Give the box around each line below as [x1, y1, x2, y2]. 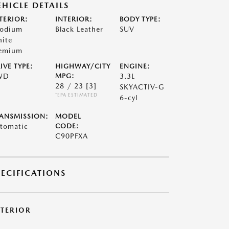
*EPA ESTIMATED [55, 92, 98, 98]
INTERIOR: [55, 15, 93, 23]
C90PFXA [55, 132, 88, 140]
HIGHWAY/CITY [55, 62, 110, 70]
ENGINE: [120, 62, 151, 70]
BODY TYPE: [120, 15, 162, 23]
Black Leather [55, 25, 103, 33]
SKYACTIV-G [120, 83, 165, 91]
